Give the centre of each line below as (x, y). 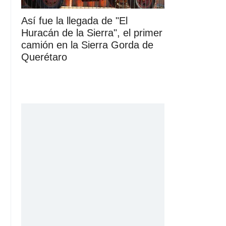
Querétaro (44, 57)
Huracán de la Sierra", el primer (92, 33)
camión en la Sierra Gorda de (87, 45)
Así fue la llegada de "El (74, 20)
